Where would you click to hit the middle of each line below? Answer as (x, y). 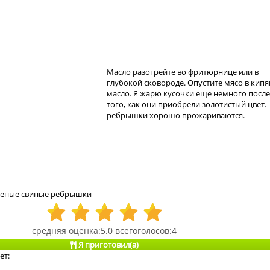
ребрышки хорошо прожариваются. (176, 115)
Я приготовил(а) (108, 245)
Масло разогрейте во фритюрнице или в (183, 72)
